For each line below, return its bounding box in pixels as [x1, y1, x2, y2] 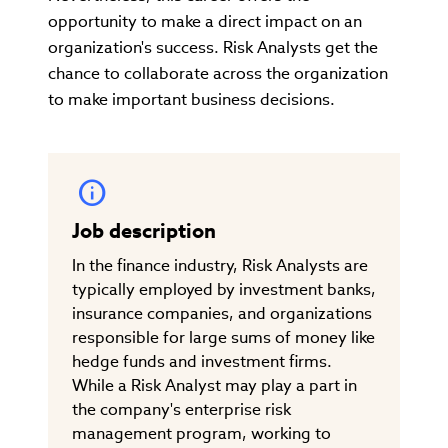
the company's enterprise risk [72, 398, 291, 420]
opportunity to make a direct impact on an [48, 10, 362, 32]
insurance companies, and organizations [72, 302, 372, 324]
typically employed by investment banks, [72, 278, 376, 300]
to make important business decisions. [48, 88, 335, 110]
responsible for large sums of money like [72, 326, 375, 348]
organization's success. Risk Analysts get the [48, 36, 378, 58]
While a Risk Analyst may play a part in [72, 374, 357, 396]
